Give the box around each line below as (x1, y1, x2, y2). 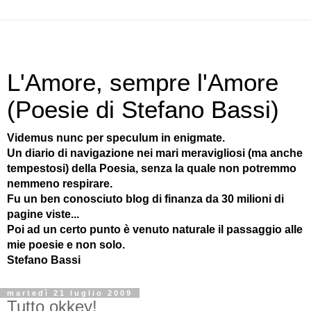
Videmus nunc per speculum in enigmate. (7, 132, 225, 144)
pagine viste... (7, 208, 79, 220)
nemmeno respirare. (7, 178, 112, 190)
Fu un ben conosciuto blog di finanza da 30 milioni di (7, 193, 284, 205)
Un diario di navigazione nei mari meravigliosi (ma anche (7, 147, 303, 159)
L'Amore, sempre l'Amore (7, 69, 278, 96)
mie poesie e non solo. (7, 239, 125, 251)
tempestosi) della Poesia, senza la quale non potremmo (7, 162, 296, 174)
